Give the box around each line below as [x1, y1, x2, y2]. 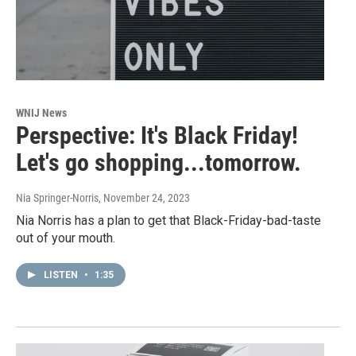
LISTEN [44, 269, 80, 281]
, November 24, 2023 [99, 192, 190, 205]
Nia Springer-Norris [16, 192, 99, 205]
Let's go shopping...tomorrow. [16, 149, 301, 177]
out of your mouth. [16, 230, 115, 246]
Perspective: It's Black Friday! [16, 122, 298, 150]
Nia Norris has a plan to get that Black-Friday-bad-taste [16, 213, 321, 229]
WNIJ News [16, 106, 67, 120]
